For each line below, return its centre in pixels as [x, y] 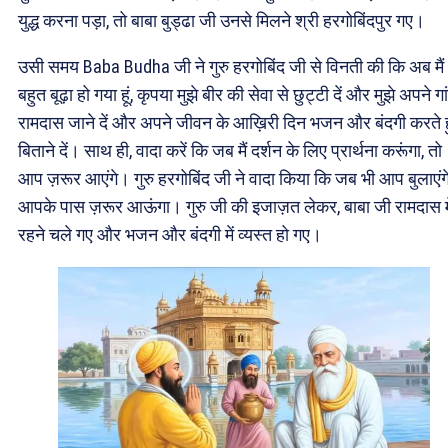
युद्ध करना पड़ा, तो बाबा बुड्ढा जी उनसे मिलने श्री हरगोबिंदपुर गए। [221, 20]
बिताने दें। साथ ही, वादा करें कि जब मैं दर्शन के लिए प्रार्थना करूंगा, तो [230, 150]
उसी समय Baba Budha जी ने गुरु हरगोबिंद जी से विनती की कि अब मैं [231, 66]
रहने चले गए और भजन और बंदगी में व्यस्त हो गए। [170, 234]
